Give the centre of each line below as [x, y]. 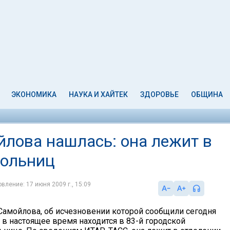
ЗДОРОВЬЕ [159, 94]
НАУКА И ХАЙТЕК [99, 94]
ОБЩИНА [207, 94]
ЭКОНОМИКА [34, 94]
